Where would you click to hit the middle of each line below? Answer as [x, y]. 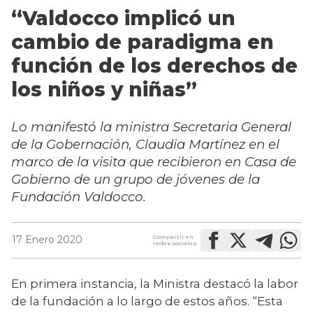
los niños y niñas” [104, 89]
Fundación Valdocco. [79, 196]
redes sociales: [175, 243]
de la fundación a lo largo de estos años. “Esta [147, 301]
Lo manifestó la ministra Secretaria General [151, 126]
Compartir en [173, 236]
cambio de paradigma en [143, 42]
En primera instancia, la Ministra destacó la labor [155, 283]
